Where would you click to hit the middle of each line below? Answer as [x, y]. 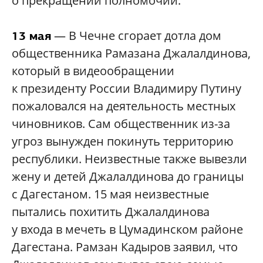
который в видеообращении [93, 71]
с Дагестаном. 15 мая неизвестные [110, 194]
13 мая [31, 36]
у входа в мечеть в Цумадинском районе [127, 230]
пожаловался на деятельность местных [124, 106]
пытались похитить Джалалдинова [111, 212]
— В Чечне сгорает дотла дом [136, 36]
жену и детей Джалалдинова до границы [128, 177]
